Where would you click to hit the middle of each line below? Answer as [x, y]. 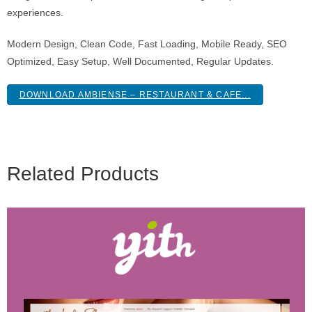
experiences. [35, 13]
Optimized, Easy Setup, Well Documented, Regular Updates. [140, 61]
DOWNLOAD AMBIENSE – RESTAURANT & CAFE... [135, 95]
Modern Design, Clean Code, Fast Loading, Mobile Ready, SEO [147, 44]
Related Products [83, 174]
